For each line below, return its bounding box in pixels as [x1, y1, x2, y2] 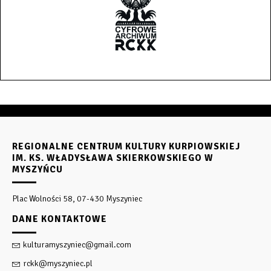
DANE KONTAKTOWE [12, 214, 107, 225]
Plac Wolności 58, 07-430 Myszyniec [12, 194, 142, 204]
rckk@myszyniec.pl [23, 258, 93, 269]
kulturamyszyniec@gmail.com [23, 240, 132, 250]
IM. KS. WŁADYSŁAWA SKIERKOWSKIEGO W [12, 152, 214, 164]
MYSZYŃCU [12, 164, 63, 175]
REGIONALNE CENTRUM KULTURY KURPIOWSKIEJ [12, 141, 240, 152]
